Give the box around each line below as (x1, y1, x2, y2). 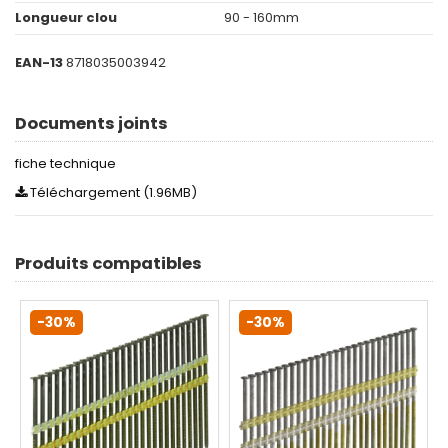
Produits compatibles (15, 251, 202, 275)
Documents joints (15, 111, 168, 135)
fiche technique (15, 154, 116, 174)
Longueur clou (15, 8, 117, 28)
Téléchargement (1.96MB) (27, 182, 197, 202)
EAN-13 (15, 53, 63, 73)
